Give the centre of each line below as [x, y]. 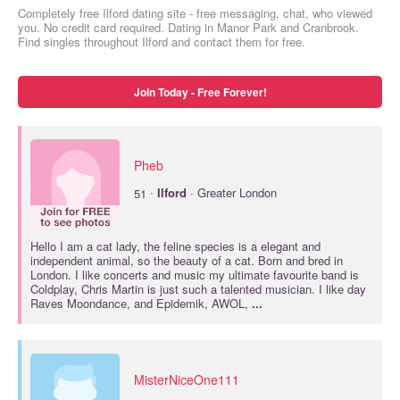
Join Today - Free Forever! [200, 92]
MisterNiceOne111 [187, 379]
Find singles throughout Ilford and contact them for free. [162, 42]
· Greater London [232, 193]
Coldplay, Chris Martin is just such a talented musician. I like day [198, 289]
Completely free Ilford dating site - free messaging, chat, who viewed [195, 13]
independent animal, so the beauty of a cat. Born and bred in [187, 260]
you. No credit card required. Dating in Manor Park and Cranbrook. [188, 27]
